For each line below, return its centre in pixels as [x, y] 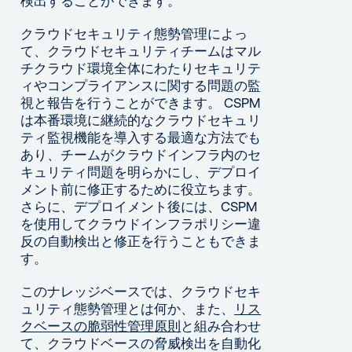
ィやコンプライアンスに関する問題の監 [141, 86]
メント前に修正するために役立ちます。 [141, 189]
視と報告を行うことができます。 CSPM [141, 103]
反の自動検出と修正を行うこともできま [141, 241]
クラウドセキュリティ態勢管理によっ [134, 34]
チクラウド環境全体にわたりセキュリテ [141, 68]
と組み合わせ [221, 326]
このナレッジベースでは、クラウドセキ [141, 291]
